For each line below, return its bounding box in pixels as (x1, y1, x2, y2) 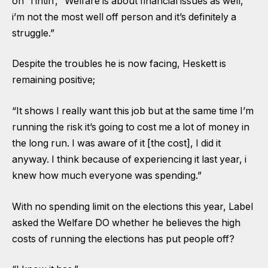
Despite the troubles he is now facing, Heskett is (12, 58, 226, 70)
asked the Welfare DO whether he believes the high (12, 217, 240, 229)
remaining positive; (12, 74, 95, 86)
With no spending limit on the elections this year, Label (12, 200, 253, 212)
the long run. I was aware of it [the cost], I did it (12, 137, 221, 149)
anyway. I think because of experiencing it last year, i (12, 153, 246, 165)
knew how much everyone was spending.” (12, 169, 202, 181)
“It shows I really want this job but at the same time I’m (12, 105, 254, 117)
